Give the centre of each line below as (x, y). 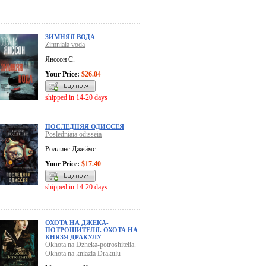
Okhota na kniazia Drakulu (83, 254)
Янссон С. (60, 60)
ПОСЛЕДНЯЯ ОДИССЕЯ (85, 127)
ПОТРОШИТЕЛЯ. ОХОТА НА (91, 230)
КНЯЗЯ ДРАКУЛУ (73, 237)
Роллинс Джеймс (70, 149)
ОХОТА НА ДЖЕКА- (77, 223)
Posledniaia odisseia (73, 134)
